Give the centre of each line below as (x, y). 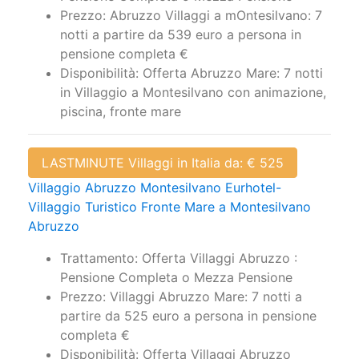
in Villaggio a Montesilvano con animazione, (193, 93)
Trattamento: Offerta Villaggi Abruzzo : (179, 258)
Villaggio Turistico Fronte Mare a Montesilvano (169, 207)
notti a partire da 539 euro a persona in (181, 35)
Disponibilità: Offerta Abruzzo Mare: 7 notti (192, 73)
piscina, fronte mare (121, 112)
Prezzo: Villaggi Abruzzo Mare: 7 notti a (181, 297)
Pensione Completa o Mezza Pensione (176, 278)
